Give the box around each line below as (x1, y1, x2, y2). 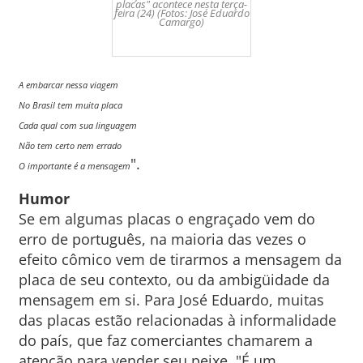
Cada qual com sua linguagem (18, 119, 137, 131)
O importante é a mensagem (18, 160, 130, 172)
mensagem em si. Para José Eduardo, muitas (18, 290, 324, 310)
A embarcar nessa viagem (18, 79, 118, 91)
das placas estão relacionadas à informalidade (18, 310, 336, 330)
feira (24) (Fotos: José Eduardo (113, 6, 250, 20)
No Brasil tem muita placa (18, 99, 122, 111)
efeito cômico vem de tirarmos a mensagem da (18, 250, 342, 269)
